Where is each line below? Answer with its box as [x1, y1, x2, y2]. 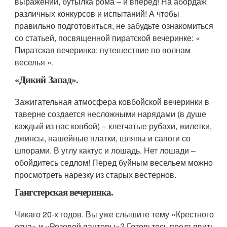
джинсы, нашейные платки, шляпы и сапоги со [15, 132, 191, 144]
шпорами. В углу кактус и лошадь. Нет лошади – [15, 144, 196, 156]
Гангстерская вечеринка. [15, 185, 113, 199]
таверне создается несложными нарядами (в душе [15, 108, 207, 120]
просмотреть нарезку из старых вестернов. [15, 169, 177, 180]
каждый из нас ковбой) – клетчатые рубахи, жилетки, [15, 120, 212, 132]
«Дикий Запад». [15, 72, 78, 86]
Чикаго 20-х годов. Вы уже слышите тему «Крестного [15, 208, 214, 220]
